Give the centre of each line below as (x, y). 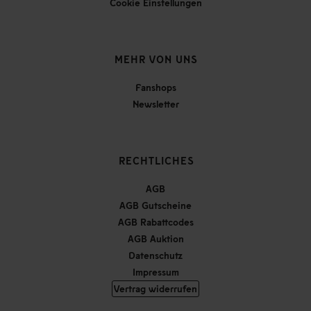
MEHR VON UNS (156, 59)
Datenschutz (155, 255)
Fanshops (155, 87)
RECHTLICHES (156, 160)
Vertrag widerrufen (155, 288)
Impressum (155, 271)
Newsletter (155, 103)
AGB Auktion (155, 238)
